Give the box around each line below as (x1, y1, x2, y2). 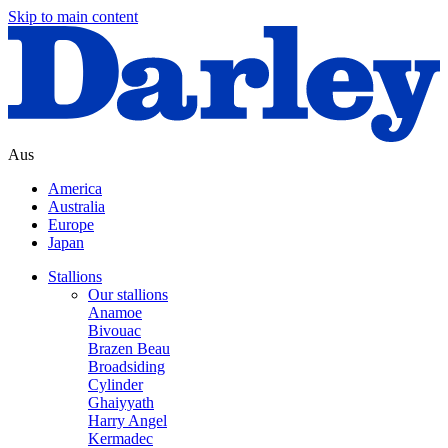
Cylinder (88, 376, 143, 394)
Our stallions (88, 286, 168, 304)
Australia (48, 198, 105, 216)
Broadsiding (88, 358, 165, 376)
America (48, 180, 102, 198)
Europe (48, 216, 94, 234)
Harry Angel (88, 412, 167, 430)
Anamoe (88, 304, 142, 322)
